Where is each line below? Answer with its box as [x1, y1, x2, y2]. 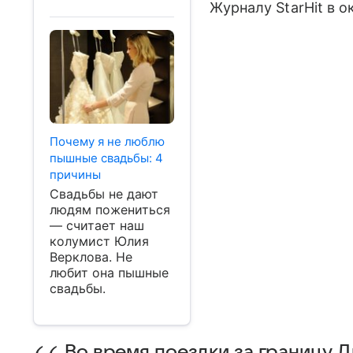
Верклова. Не [50, 248, 132, 265]
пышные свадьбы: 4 [50, 150, 163, 165]
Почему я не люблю [50, 133, 165, 149]
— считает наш [50, 217, 144, 233]
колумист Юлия [50, 232, 149, 249]
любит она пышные [50, 264, 169, 281]
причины [50, 166, 101, 182]
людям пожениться [50, 201, 170, 217]
